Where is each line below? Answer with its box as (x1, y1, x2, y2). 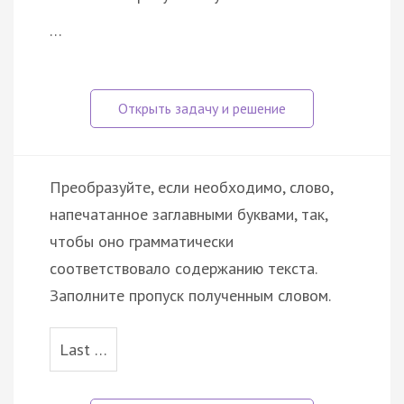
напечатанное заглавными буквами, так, (50, 203, 327, 225)
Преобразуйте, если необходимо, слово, (50, 176, 333, 197)
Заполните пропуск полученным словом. (50, 284, 331, 306)
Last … (60, 338, 107, 360)
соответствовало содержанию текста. (50, 257, 317, 279)
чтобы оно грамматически (50, 230, 234, 252)
